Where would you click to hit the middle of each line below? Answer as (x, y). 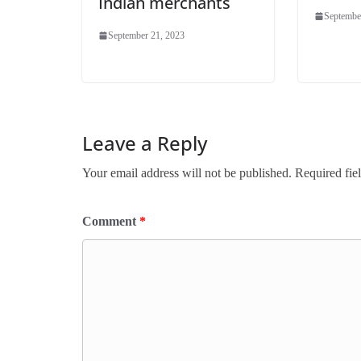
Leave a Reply (145, 143)
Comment (111, 221)
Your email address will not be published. (187, 172)
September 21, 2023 (146, 35)
